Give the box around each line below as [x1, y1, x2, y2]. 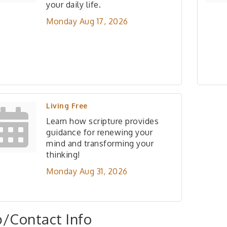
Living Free [46, 101, 88, 110]
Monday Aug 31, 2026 [46, 166, 128, 176]
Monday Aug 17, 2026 [46, 16, 128, 26]
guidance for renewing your [46, 127, 153, 137]
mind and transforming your [46, 138, 154, 148]
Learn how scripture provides [46, 116, 159, 126]
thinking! [46, 149, 80, 160]
